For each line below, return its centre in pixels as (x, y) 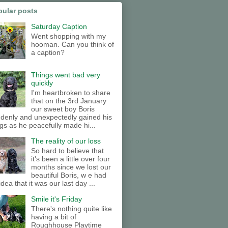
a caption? (48, 53)
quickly (42, 83)
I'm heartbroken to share (70, 93)
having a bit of (53, 217)
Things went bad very (65, 75)
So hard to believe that (67, 150)
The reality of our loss (66, 141)
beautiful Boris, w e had (68, 175)
